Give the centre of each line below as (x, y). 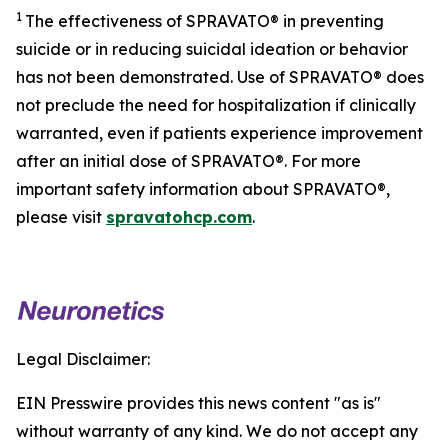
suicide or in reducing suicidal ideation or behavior (212, 49)
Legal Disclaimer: (83, 359)
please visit (61, 217)
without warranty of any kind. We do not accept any (217, 431)
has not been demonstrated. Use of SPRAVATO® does (220, 77)
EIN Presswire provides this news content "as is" (198, 403)
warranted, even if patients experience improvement (219, 133)
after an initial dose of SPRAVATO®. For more (188, 161)
